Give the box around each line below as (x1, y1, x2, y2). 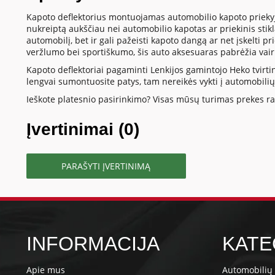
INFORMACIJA (26, 233, 160, 255)
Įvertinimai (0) (26, 120, 139, 139)
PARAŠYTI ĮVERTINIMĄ (61, 160, 151, 172)
